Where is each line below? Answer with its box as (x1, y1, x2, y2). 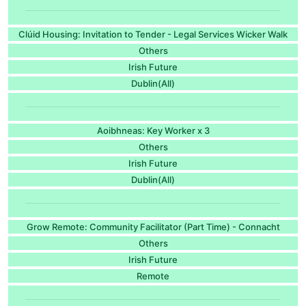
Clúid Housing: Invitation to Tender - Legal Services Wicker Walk (18, 28, 288, 40)
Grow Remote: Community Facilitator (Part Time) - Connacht (26, 221, 280, 232)
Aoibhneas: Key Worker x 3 (96, 124, 210, 136)
